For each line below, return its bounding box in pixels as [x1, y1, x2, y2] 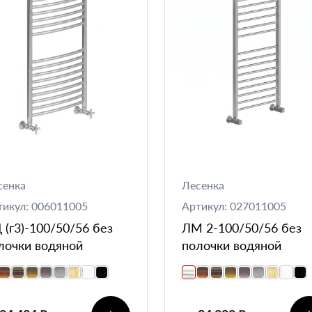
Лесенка [182, 178, 224, 192]
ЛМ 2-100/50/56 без [182, 219, 302, 235]
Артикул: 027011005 [182, 198, 286, 212]
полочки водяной [182, 237, 281, 253]
